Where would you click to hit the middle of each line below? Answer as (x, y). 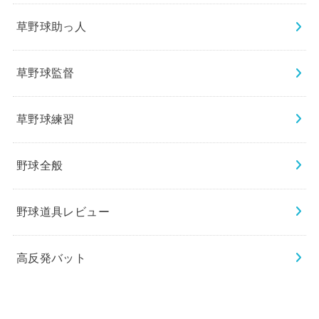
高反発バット (51, 258)
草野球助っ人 (51, 27)
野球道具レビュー (63, 212)
